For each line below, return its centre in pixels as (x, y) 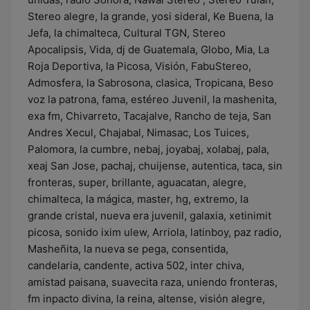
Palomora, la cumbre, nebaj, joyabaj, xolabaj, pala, (148, 149)
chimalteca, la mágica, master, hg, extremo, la (138, 199)
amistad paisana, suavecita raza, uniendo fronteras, (153, 282)
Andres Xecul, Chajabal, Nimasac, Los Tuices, (138, 133)
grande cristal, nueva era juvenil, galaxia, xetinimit (149, 216)
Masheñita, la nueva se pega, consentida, (128, 249)
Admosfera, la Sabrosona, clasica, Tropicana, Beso (151, 83)
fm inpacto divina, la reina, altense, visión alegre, (146, 299)
